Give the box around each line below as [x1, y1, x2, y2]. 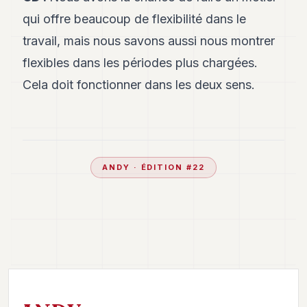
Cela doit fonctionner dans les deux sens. [23, 77, 256, 92]
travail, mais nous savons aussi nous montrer [23, 34, 275, 48]
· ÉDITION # [130, 162, 193, 172]
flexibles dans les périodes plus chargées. [23, 56, 258, 70]
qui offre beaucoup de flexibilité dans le [23, 12, 247, 26]
